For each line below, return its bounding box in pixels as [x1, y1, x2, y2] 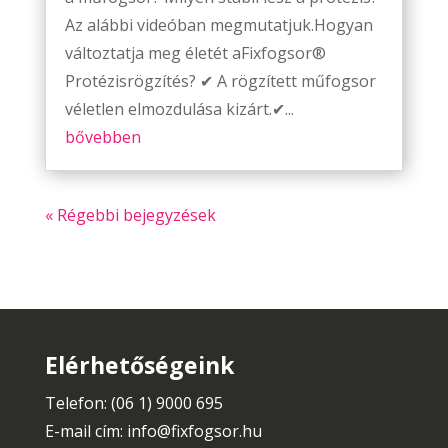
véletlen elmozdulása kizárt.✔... [64, 98, 294, 121]
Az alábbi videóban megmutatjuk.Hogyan [64, 14, 373, 37]
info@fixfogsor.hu [126, 420, 262, 443]
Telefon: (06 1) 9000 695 [44, 392, 223, 415]
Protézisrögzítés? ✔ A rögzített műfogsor [64, 70, 376, 93]
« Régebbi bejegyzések [44, 204, 216, 227]
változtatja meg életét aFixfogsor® [64, 42, 326, 65]
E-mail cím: [44, 420, 127, 443]
